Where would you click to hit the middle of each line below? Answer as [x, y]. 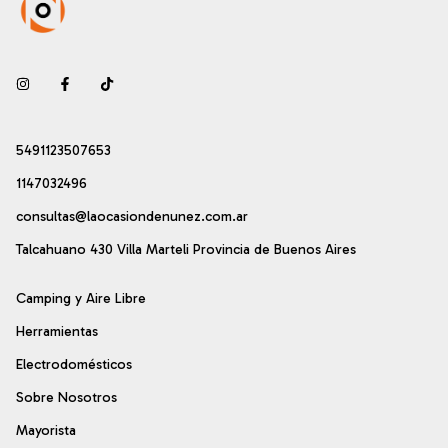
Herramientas [57, 331]
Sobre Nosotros [66, 397]
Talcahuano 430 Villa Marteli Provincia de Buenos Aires [186, 249]
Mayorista [46, 430]
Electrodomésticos [74, 364]
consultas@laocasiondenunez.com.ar [132, 216]
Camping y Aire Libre [81, 298]
